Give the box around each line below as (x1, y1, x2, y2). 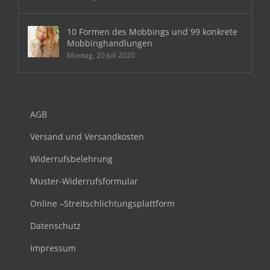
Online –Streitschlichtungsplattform (30, 197, 175, 209)
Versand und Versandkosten (30, 130, 144, 142)
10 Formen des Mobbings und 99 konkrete (67, 25, 237, 37)
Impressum (30, 242, 76, 254)
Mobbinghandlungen (67, 37, 152, 49)
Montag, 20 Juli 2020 (67, 49, 135, 60)
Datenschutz (30, 219, 81, 231)
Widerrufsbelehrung (30, 152, 113, 165)
